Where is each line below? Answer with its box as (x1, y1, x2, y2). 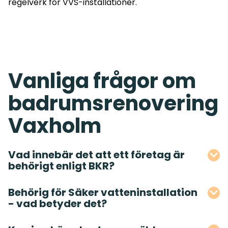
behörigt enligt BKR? (8, 159, 115, 174)
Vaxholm (8, 111, 101, 140)
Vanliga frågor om (8, 67, 196, 96)
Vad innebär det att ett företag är (8, 148, 185, 162)
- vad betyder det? (8, 196, 107, 211)
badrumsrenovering (8, 89, 218, 118)
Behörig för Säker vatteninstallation (8, 185, 197, 200)
